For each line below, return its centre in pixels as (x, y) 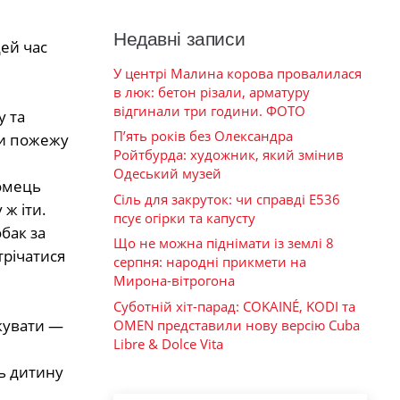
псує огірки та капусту (184, 217)
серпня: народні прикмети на (210, 262)
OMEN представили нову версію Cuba (237, 325)
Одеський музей (167, 174)
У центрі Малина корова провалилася (237, 73)
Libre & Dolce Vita (168, 343)
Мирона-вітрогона (174, 281)
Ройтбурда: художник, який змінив (229, 155)
